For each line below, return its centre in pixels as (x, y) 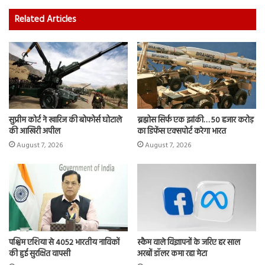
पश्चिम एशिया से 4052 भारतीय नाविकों (64, 243)
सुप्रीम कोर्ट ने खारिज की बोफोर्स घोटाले (65, 121)
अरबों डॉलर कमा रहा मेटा (172, 254)
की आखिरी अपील (35, 132)
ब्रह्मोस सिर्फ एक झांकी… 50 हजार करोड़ (195, 121)
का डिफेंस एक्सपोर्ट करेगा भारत (182, 132)
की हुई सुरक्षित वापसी (40, 254)
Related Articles (46, 20)
